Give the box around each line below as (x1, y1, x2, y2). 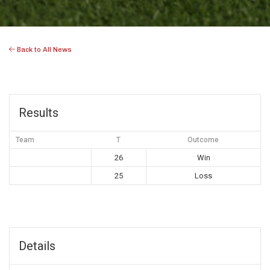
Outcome (187, 136, 219, 145)
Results (19, 105, 58, 121)
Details (19, 239, 55, 254)
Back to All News (15, 45, 72, 54)
